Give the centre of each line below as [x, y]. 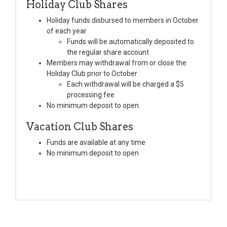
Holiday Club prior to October [92, 73]
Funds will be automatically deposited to [130, 41]
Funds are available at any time [96, 142]
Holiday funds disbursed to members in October [123, 20]
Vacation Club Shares [80, 126]
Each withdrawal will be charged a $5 [125, 84]
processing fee [91, 94]
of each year [67, 31]
